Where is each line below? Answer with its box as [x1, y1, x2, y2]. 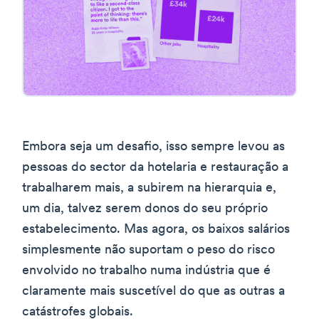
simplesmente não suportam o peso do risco [22, 243, 275, 257]
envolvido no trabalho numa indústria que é [22, 263, 271, 278]
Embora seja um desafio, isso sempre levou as [22, 140, 285, 154]
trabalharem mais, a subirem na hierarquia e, [22, 181, 276, 195]
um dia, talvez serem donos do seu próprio [22, 202, 268, 216]
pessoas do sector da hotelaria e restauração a [22, 160, 288, 174]
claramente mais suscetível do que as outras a [22, 284, 285, 298]
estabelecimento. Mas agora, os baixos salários [22, 222, 290, 236]
